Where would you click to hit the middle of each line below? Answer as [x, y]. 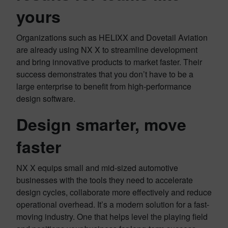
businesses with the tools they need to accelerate [105, 180]
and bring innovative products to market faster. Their [109, 62]
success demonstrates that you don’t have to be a [105, 74]
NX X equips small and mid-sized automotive [97, 168]
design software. [46, 98]
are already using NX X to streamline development [107, 50]
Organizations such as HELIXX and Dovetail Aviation [112, 37]
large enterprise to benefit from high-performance [104, 86]
